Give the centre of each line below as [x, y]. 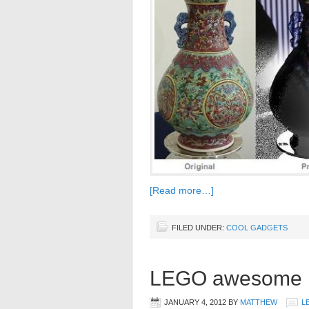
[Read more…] [182, 190]
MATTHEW [259, 302]
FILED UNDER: [199, 227]
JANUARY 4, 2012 [195, 302]
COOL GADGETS [257, 227]
